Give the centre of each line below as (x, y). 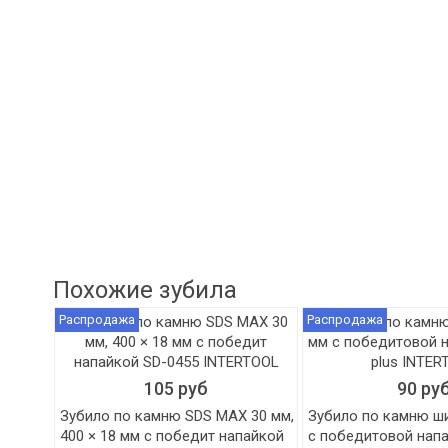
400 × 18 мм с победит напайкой (172, 436)
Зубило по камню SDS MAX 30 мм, (177, 416)
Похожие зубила (145, 290)
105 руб (176, 388)
